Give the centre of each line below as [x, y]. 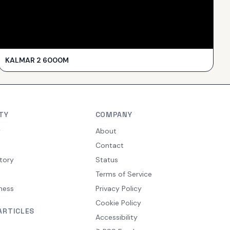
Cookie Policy [118, 203]
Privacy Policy [118, 188]
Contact [109, 145]
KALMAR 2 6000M [37, 60]
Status [107, 159]
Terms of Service [123, 174]
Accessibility [116, 217]
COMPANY [114, 114]
